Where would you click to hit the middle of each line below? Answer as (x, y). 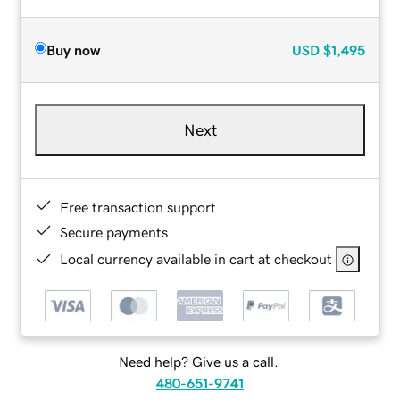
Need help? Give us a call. (198, 362)
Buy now (74, 50)
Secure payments (114, 232)
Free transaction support (138, 207)
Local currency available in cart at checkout (196, 258)
